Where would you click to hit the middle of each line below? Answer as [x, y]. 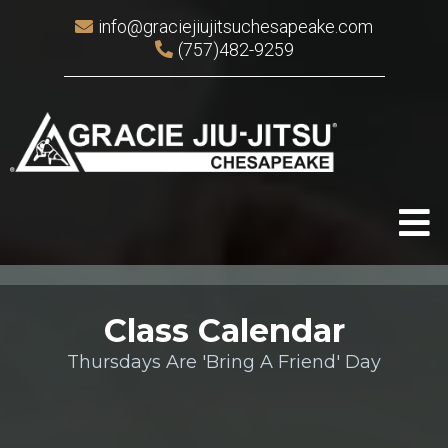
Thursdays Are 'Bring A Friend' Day [224, 362]
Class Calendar [224, 330]
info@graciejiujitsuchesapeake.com [235, 26]
